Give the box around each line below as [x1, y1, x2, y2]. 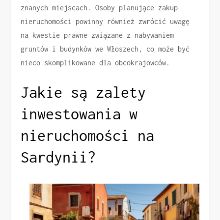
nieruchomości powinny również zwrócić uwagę [21, 17, 190, 26]
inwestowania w [21, 105, 138, 122]
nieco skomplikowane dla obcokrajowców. [21, 58, 170, 67]
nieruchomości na [21, 126, 155, 144]
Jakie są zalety [21, 83, 146, 101]
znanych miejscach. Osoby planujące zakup [21, 3, 178, 12]
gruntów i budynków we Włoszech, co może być [21, 44, 190, 53]
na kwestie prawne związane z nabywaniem [21, 30, 174, 39]
